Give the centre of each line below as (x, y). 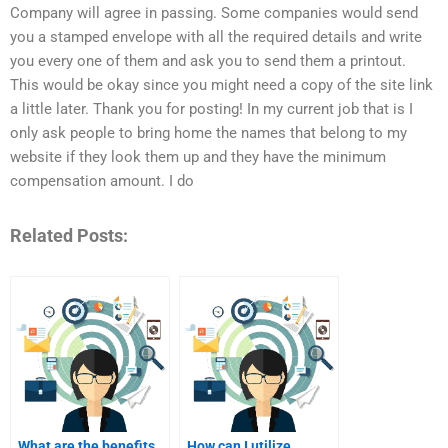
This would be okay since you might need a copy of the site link (221, 85)
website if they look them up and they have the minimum (198, 157)
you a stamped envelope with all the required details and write (216, 37)
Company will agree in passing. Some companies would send (214, 13)
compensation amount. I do (102, 181)
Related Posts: (69, 235)
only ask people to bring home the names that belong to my (208, 133)
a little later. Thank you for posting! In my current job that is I (211, 109)
